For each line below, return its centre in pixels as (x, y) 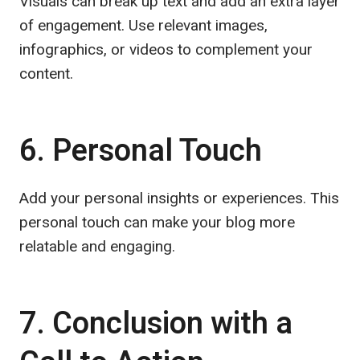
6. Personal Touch (141, 151)
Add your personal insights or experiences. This (179, 198)
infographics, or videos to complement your (166, 49)
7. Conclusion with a (156, 323)
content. (46, 73)
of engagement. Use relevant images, (143, 25)
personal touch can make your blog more (157, 222)
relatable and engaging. (97, 246)
